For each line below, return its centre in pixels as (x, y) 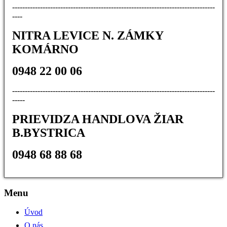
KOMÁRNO (45, 49)
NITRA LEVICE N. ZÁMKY (88, 35)
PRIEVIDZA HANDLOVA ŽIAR (98, 119)
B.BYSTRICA (49, 133)
